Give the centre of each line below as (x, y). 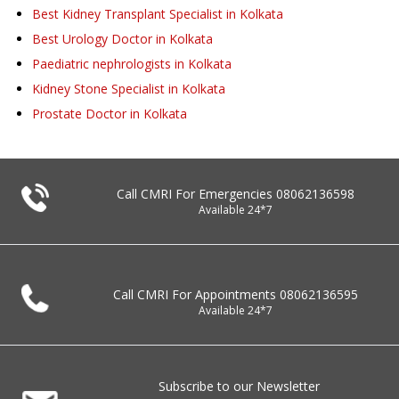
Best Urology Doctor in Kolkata (122, 38)
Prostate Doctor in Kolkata (110, 113)
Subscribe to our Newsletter (240, 386)
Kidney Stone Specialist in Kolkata (129, 88)
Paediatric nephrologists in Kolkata (132, 63)
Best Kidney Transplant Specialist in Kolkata (158, 13)
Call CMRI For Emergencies (196, 193)
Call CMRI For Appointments (196, 294)
